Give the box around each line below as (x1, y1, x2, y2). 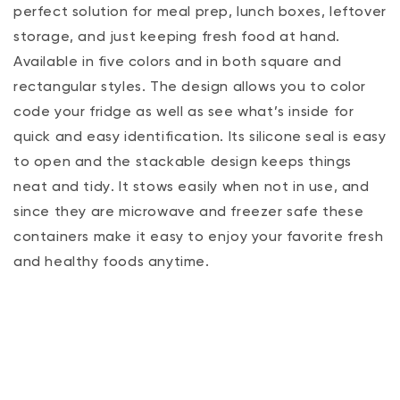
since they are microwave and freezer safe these (13, 205, 364, 220)
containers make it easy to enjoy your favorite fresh (13, 230, 384, 245)
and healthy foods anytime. (13, 255, 210, 270)
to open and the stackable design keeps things (13, 155, 353, 170)
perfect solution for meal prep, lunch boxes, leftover (13, 5, 387, 20)
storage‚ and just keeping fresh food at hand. (13, 30, 341, 45)
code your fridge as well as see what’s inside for (13, 105, 354, 120)
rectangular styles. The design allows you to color (13, 80, 367, 95)
